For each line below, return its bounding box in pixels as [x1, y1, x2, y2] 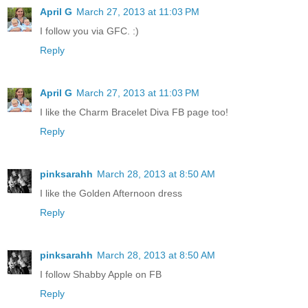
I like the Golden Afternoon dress [40, 187, 182, 199]
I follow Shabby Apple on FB [40, 268, 162, 280]
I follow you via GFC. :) [40, 25, 139, 36]
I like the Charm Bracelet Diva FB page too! [40, 106, 228, 118]
